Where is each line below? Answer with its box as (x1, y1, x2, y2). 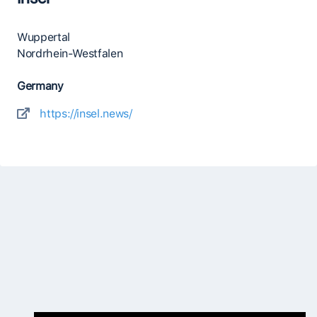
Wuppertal (17, 30, 70, 45)
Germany (17, 79, 64, 93)
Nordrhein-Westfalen (17, 47, 123, 61)
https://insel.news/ (40, 107, 132, 121)
